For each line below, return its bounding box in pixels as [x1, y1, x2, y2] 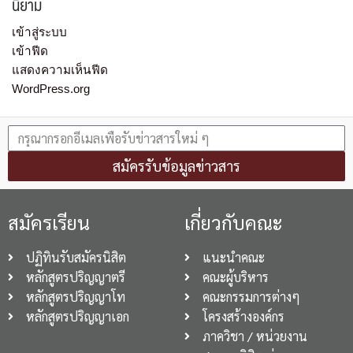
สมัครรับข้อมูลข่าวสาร [113, 157, 240, 176]
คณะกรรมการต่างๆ [202, 288, 300, 306]
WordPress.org [12, 82, 90, 96]
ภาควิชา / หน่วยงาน [202, 328, 307, 345]
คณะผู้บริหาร [202, 269, 269, 286]
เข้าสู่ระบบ [12, 25, 67, 39]
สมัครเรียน [8, 210, 90, 236]
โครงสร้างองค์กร [202, 308, 284, 325]
